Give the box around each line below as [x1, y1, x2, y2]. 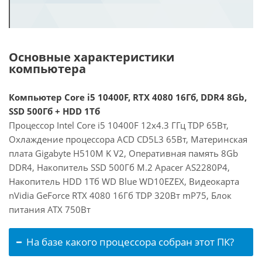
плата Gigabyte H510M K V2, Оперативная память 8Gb [9, 147, 238, 159]
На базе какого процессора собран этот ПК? [26, 235, 234, 249]
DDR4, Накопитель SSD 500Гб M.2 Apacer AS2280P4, [9, 161, 230, 173]
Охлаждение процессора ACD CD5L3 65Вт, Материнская [9, 133, 247, 145]
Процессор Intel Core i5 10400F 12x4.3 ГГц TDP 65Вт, [9, 119, 229, 131]
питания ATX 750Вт [9, 204, 91, 215]
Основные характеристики [9, 49, 174, 65]
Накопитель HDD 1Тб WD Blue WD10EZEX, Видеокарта [9, 175, 239, 187]
